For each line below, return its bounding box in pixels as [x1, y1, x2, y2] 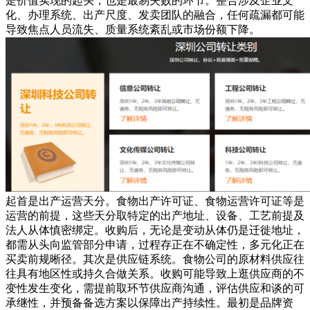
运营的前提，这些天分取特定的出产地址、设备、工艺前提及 [6, 210, 304, 221]
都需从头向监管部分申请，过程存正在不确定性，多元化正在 [6, 239, 304, 250]
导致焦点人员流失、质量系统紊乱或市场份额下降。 [6, 23, 260, 35]
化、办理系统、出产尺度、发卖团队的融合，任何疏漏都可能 [6, 8, 304, 21]
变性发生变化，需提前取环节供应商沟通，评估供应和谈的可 [6, 282, 304, 294]
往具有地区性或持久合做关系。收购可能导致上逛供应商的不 [6, 268, 304, 280]
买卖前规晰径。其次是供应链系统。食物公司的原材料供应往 [6, 253, 304, 265]
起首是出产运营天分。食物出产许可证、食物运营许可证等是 [6, 195, 304, 207]
